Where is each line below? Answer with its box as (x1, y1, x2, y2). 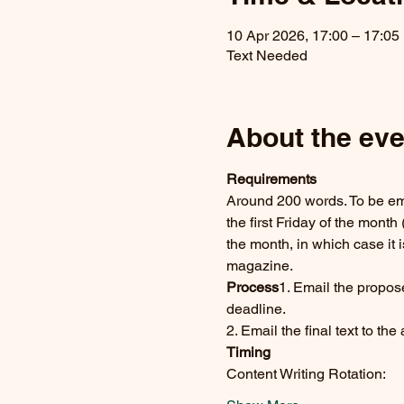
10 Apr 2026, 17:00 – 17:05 (225, 27, 399, 44)
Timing (225, 344, 271, 361)
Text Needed (225, 47, 308, 64)
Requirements (225, 170, 317, 188)
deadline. (225, 300, 286, 317)
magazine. (225, 257, 293, 274)
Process (225, 279, 279, 296)
